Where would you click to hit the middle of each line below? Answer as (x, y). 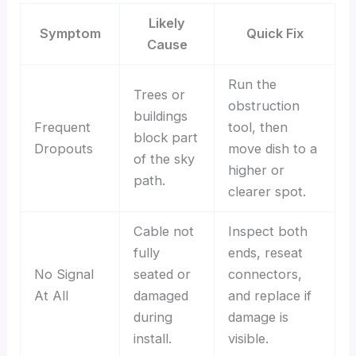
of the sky (164, 159)
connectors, (265, 274)
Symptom (70, 33)
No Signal (64, 274)
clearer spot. (267, 191)
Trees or (159, 94)
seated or (162, 274)
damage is (258, 317)
